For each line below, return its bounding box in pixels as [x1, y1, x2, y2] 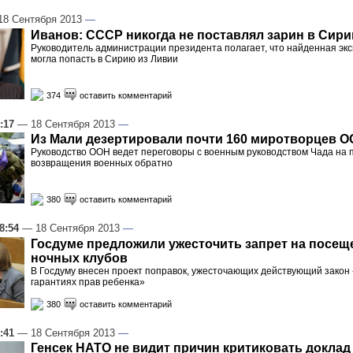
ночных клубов [31, 251, 128, 265]
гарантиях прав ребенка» [31, 276, 145, 288]
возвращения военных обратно [31, 158, 173, 169]
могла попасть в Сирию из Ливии [31, 53, 178, 65]
